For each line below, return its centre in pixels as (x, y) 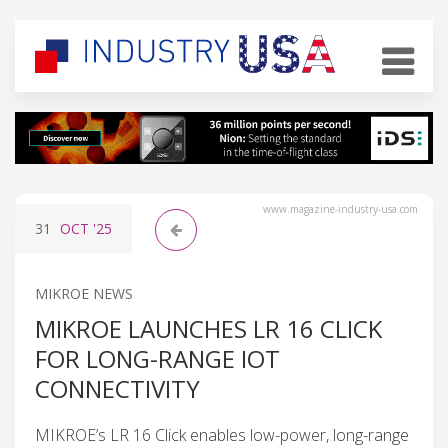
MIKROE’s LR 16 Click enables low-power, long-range (222, 434)
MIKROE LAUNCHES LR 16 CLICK (208, 328)
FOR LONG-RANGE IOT (157, 358)
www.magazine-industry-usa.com (340, 208)
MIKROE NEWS (84, 293)
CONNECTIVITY (117, 388)
